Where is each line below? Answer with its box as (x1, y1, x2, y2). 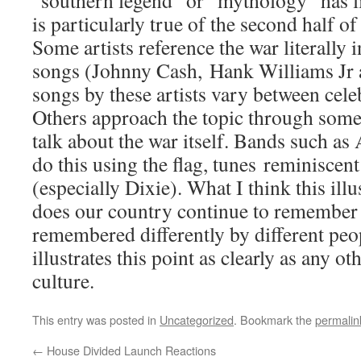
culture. (32, 267, 94, 294)
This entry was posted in (32, 311, 160, 328)
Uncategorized (160, 311, 234, 328)
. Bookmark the (234, 311, 315, 328)
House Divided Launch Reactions (44, 342, 216, 359)
